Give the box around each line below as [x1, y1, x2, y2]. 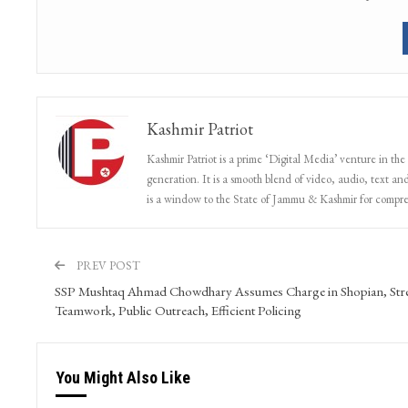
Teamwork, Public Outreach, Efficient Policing [54, 301, 301, 320]
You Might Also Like [55, 368, 190, 388]
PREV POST [73, 258, 140, 274]
